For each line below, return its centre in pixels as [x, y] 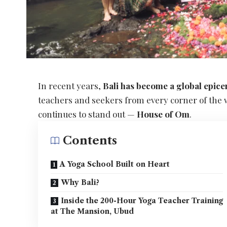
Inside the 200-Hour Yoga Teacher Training [142, 201]
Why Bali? [80, 183]
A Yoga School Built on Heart [115, 164]
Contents [90, 141]
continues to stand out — [88, 114]
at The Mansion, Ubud [92, 212]
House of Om [163, 114]
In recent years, [71, 86]
